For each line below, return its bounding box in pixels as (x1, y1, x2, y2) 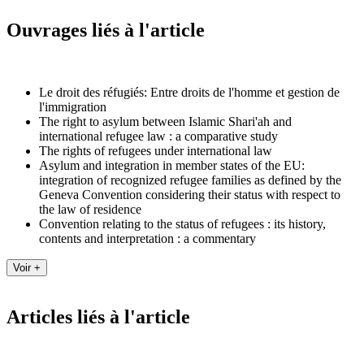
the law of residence (39, 201, 141, 216)
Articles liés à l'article (6, 306, 190, 328)
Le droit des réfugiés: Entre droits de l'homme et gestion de (39, 84, 340, 99)
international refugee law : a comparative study (39, 128, 278, 143)
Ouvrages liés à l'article (6, 19, 205, 41)
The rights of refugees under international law (39, 143, 272, 158)
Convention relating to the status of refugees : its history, (39, 216, 326, 231)
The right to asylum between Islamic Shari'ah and (39, 114, 292, 128)
